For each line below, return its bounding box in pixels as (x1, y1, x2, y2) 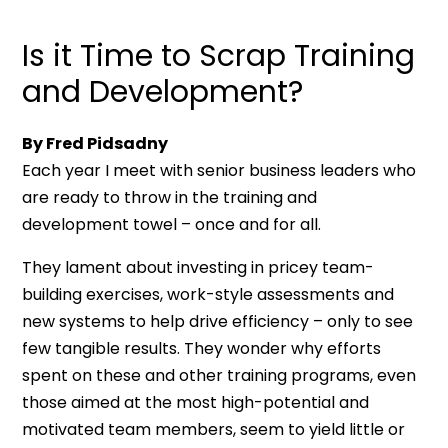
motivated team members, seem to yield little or (22, 418, 406, 441)
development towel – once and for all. (22, 213, 322, 236)
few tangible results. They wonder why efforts (22, 337, 382, 360)
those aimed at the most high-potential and (22, 391, 370, 414)
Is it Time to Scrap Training (22, 35, 416, 77)
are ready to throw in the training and (22, 186, 318, 209)
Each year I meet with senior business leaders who (22, 159, 417, 182)
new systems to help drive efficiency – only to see (22, 310, 414, 333)
